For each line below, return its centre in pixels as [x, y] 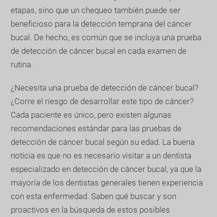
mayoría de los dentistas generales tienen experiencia [107, 182]
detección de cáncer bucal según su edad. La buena [103, 142]
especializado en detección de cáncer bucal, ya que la [106, 169]
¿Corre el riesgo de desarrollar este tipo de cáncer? [102, 101]
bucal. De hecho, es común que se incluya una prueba [106, 37]
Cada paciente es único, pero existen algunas [91, 115]
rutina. [22, 64]
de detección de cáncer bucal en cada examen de [99, 51]
